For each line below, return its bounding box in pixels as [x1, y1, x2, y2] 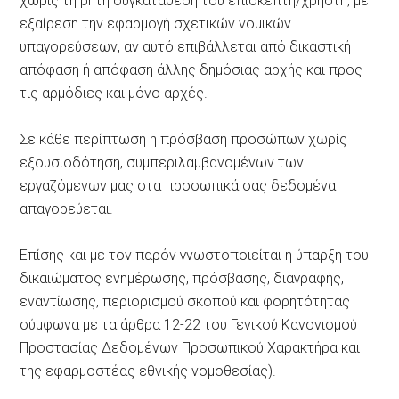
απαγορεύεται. [20, 199, 114, 217]
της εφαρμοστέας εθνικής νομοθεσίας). [20, 362, 277, 379]
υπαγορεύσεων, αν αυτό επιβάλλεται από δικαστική [20, 37, 352, 55]
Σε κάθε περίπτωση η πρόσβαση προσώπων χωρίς [20, 130, 348, 148]
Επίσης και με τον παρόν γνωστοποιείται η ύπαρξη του [20, 246, 370, 264]
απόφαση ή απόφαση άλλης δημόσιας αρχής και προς [20, 61, 363, 78]
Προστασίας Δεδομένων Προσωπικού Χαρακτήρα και [20, 338, 361, 356]
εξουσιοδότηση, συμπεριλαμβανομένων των [20, 153, 305, 171]
